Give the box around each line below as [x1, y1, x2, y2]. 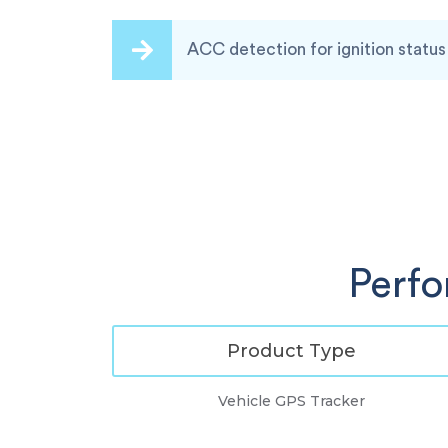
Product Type [227, 340, 357, 362]
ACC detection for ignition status [187, 41, 446, 58]
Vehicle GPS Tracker [218, 392, 366, 410]
